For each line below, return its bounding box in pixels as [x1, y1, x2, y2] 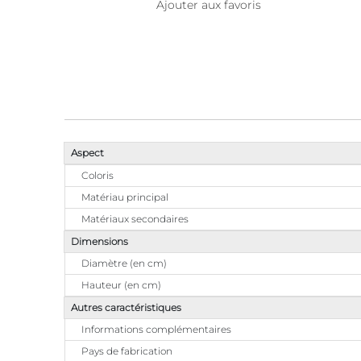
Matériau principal [81, 191, 168, 204]
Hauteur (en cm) [81, 279, 161, 292]
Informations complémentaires [81, 323, 231, 336]
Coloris [81, 169, 114, 182]
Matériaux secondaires [81, 213, 189, 226]
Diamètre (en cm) [81, 257, 167, 270]
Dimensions [71, 235, 128, 248]
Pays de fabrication [81, 345, 172, 358]
